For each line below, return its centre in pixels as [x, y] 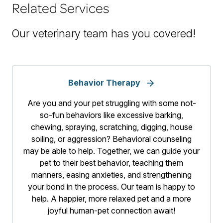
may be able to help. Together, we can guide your [111, 151]
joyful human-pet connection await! [111, 211]
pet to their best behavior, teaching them [111, 163]
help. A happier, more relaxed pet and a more [111, 199]
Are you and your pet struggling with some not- [111, 103]
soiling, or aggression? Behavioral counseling [111, 139]
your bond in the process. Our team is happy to [111, 187]
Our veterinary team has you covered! [104, 34]
